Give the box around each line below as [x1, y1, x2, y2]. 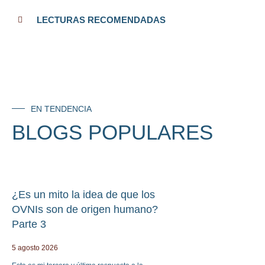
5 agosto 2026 [12, 243, 58, 252]
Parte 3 [12, 218, 46, 230]
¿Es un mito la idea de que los [12, 188, 155, 201]
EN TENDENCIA [31, 104, 92, 114]
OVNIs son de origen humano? [12, 203, 158, 215]
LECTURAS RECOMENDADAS [36, 15, 166, 25]
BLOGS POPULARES [12, 120, 213, 144]
